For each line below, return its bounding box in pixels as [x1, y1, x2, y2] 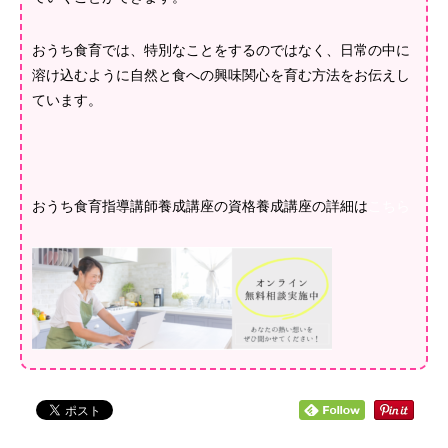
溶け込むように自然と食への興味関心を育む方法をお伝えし [32, 67, 410, 83]
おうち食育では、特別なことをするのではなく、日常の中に [32, 42, 410, 58]
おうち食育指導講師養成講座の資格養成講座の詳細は [32, 198, 368, 214]
